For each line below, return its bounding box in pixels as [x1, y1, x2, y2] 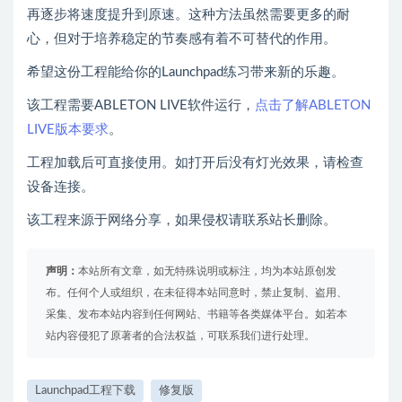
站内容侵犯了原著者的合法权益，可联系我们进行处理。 [46, 330, 315, 342]
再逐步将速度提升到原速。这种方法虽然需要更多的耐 [27, 8, 350, 22]
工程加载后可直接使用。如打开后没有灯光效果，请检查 [27, 156, 363, 170]
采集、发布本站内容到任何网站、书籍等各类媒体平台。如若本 [46, 309, 347, 320]
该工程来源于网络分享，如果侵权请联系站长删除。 [27, 214, 336, 228]
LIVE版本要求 [27, 123, 109, 137]
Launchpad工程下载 [35, 385, 135, 398]
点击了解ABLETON [255, 99, 371, 113]
